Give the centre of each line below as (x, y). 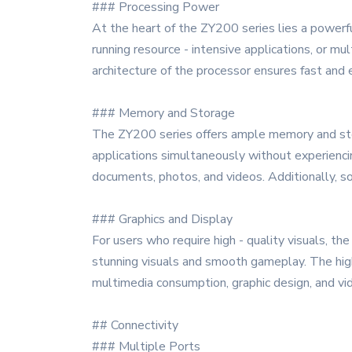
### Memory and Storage (163, 113)
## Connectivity (135, 325)
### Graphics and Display (162, 219)
